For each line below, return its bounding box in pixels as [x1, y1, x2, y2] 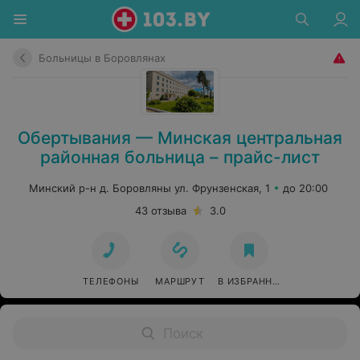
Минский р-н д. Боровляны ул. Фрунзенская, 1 [29, 182, 270, 194]
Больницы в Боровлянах [39, 51, 166, 64]
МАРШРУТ [155, 276, 205, 287]
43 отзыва [134, 204, 186, 217]
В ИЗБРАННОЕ [218, 276, 286, 287]
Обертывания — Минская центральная [18, 128, 342, 148]
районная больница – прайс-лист [40, 147, 320, 167]
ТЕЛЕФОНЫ [83, 276, 139, 287]
